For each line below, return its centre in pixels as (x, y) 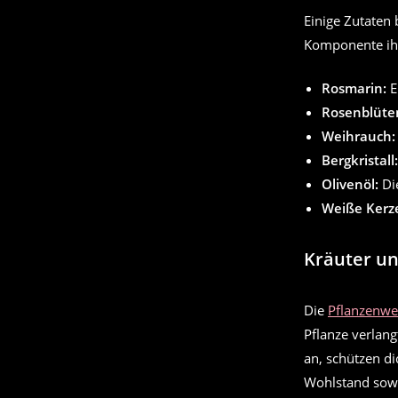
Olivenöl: (350, 184)
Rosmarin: (354, 88)
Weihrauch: (358, 136)
